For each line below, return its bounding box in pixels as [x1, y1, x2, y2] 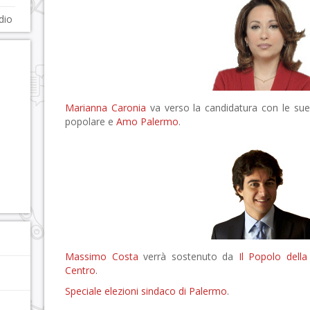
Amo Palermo [116, 115, 179, 128]
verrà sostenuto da [138, 250, 239, 263]
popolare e [65, 115, 116, 128]
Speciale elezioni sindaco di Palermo [65, 284, 227, 298]
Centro [65, 264, 95, 277]
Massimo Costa [65, 250, 138, 263]
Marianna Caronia [65, 101, 146, 114]
